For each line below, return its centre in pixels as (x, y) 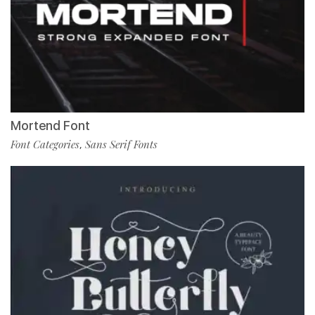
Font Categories (45, 144)
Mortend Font (50, 126)
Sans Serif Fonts (121, 144)
